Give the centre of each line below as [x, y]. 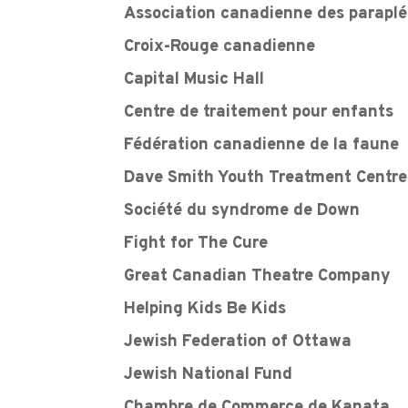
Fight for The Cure [196, 243]
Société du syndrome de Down [242, 210]
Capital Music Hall [194, 80]
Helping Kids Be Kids [205, 309]
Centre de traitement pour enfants [259, 113]
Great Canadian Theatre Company [258, 276]
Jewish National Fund [209, 374]
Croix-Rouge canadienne [220, 47]
